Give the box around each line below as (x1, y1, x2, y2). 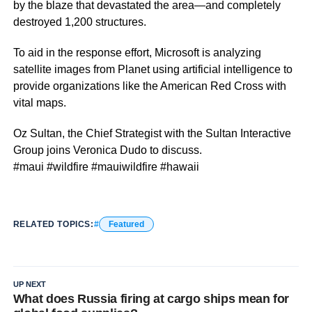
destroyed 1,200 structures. (13, 15, 146, 28)
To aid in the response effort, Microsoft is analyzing (13, 46, 261, 58)
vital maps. (13, 96, 66, 109)
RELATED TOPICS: (13, 219, 94, 229)
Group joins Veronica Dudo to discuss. (13, 143, 202, 156)
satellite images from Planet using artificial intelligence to (13, 63, 292, 75)
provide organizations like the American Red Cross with (13, 79, 286, 92)
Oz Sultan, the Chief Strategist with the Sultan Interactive (13, 127, 291, 139)
